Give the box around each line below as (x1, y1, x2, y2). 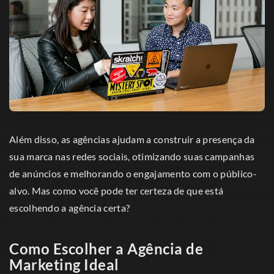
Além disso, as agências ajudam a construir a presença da (9, 133, 255, 146)
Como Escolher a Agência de (9, 240, 203, 258)
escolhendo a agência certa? (9, 202, 130, 214)
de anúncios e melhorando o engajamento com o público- (9, 168, 257, 180)
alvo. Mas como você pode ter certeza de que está (9, 185, 224, 197)
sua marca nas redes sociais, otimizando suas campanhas (9, 150, 255, 163)
